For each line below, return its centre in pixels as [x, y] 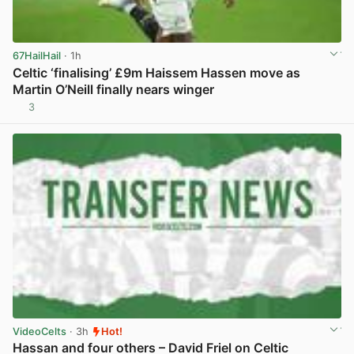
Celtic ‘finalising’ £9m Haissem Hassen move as [156, 72]
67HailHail [37, 56]
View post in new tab [289, 113]
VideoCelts [40, 332]
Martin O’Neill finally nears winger [113, 89]
